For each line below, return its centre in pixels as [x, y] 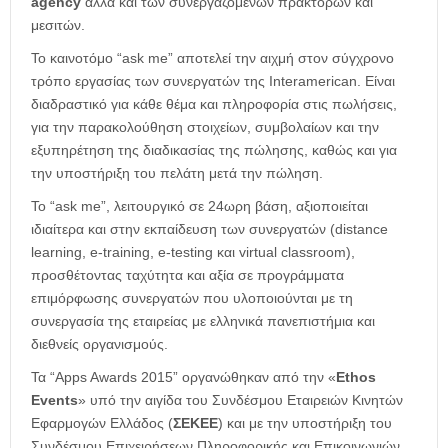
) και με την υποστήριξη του [305, 423]
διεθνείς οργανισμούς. [99, 344]
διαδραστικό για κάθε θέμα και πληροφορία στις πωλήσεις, [214, 104]
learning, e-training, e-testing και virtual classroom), [193, 252]
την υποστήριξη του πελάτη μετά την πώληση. [177, 173]
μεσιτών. [58, 25]
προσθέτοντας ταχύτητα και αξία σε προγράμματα [187, 275]
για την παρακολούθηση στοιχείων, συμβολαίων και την [205, 127]
